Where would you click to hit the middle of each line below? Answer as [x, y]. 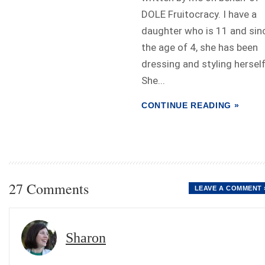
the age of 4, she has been [200, 48]
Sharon [86, 238]
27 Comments [49, 189]
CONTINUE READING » [190, 106]
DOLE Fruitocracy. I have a [199, 14]
